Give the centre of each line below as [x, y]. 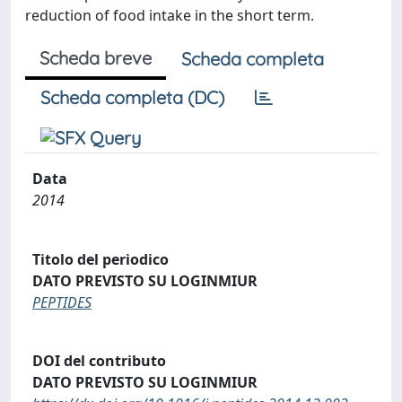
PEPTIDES [62, 302]
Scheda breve [96, 58]
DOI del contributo [99, 361]
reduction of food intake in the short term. [170, 15]
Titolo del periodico [100, 259]
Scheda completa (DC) [132, 97]
